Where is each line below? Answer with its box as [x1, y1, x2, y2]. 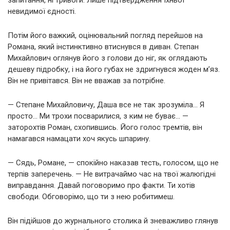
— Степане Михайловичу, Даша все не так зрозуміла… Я [8, 100, 204, 109]
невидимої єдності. [8, 6, 76, 16]
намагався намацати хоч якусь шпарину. [8, 133, 150, 143]
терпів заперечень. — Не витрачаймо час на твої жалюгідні [8, 169, 216, 179]
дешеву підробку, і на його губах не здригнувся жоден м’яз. [8, 64, 220, 74]
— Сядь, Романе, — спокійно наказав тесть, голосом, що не [8, 158, 219, 167]
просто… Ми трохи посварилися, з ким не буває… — [8, 111, 188, 121]
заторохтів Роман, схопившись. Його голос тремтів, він [8, 122, 202, 132]
